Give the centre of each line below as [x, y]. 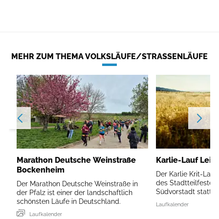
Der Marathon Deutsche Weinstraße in [77, 184]
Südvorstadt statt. [185, 191]
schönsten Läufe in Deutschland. [69, 201]
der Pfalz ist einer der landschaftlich [75, 192]
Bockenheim [41, 170]
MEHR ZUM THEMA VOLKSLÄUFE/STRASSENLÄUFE [107, 56]
